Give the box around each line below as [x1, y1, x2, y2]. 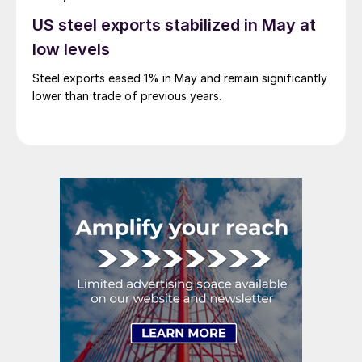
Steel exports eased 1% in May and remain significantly [32, 71, 327, 86]
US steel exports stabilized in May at [32, 15, 316, 36]
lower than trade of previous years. [32, 89, 221, 103]
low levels [32, 40, 110, 60]
